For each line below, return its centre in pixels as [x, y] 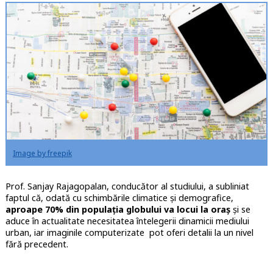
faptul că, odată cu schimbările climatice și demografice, [119, 198]
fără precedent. [37, 244]
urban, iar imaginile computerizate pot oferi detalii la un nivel [129, 233]
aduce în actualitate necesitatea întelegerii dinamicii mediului [127, 221]
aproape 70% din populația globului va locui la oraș [118, 210]
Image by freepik [42, 154]
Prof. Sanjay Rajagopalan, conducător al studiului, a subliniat [127, 186]
